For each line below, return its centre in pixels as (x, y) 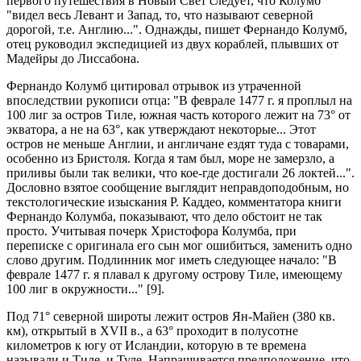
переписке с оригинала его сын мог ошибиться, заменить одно (179, 245)
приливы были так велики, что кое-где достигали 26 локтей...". (180, 173)
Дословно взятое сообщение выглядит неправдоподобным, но (178, 187)
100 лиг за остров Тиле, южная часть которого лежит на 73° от (178, 115)
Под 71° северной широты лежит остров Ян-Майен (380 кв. (171, 316)
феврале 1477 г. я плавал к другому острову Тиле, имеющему (174, 274)
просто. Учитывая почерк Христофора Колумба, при (151, 231)
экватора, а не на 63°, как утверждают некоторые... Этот (161, 129)
